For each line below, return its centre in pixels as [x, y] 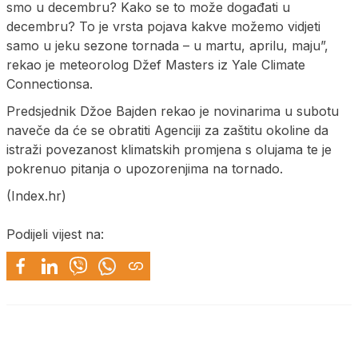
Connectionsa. [50, 84]
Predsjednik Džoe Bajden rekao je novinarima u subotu [173, 111]
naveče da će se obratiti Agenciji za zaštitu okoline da [167, 130]
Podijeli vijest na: [55, 234]
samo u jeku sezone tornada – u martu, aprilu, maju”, [167, 45]
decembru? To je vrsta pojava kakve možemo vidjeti [163, 26]
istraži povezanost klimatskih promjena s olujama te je [169, 149]
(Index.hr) [36, 195]
